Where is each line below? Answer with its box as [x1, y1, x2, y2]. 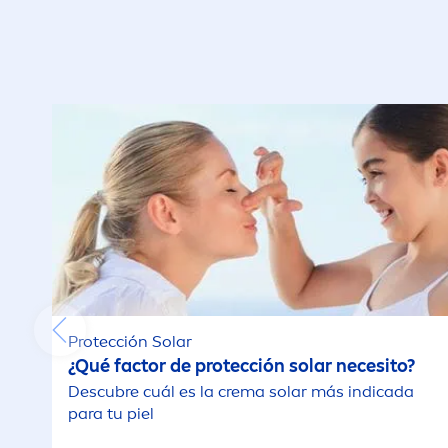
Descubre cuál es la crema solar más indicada [68, 382, 415, 401]
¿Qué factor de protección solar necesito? [68, 355, 416, 377]
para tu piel [68, 404, 155, 423]
